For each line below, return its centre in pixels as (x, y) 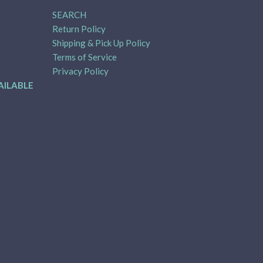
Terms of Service (84, 57)
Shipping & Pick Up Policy (101, 43)
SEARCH (69, 15)
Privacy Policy (80, 71)
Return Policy (79, 29)
